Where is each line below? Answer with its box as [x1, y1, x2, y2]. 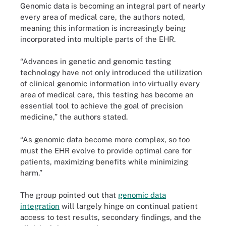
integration [20, 202, 60, 210]
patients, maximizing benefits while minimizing [20, 157, 188, 166]
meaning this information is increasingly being [20, 23, 186, 32]
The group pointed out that [20, 191, 118, 199]
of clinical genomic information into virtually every [20, 79, 200, 88]
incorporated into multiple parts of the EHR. [20, 34, 176, 43]
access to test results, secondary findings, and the [20, 213, 201, 221]
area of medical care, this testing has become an [20, 90, 194, 99]
